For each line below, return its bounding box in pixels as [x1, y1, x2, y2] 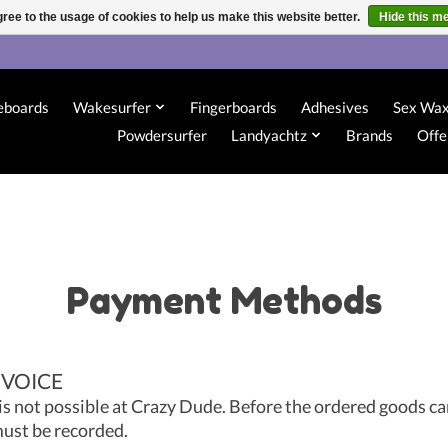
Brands [345, 126, 393, 145]
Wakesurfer [73, 98, 152, 117]
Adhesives [300, 98, 369, 117]
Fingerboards [189, 98, 277, 117]
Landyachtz [231, 126, 308, 145]
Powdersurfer [117, 126, 208, 145]
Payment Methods [66, 277, 382, 323]
